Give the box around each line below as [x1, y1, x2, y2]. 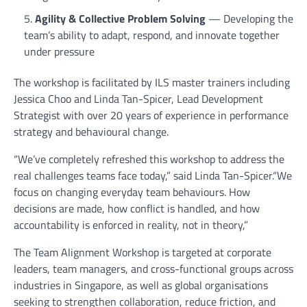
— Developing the [206, 10, 293, 27]
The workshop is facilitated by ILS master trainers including [14, 74, 290, 90]
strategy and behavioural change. [14, 123, 169, 140]
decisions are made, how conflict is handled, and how [14, 200, 260, 217]
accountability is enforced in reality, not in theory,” [14, 217, 248, 233]
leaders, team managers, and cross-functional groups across [14, 260, 293, 277]
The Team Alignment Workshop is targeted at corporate [14, 244, 271, 260]
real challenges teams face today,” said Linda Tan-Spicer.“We [14, 167, 292, 184]
